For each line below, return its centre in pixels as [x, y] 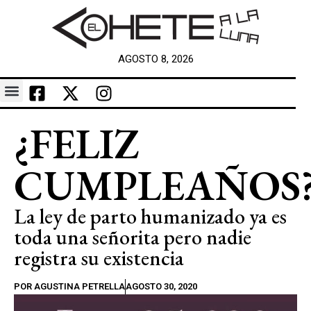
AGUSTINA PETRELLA [78, 286]
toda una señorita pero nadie [133, 237]
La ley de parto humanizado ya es [150, 216]
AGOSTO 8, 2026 [155, 59]
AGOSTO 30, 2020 [161, 286]
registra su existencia [99, 258]
